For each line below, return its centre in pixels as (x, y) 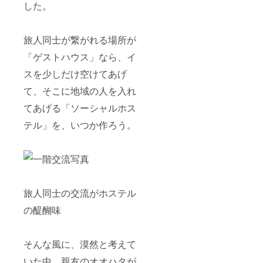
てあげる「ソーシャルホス (80, 107)
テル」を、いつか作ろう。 (80, 124)
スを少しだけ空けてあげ (75, 73)
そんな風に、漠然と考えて (80, 244)
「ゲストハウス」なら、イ (80, 56)
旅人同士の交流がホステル (80, 193)
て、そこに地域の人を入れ (80, 90)
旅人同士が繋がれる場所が (80, 39)
